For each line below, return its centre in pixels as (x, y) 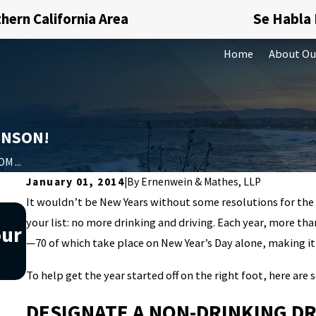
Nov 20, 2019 (71, 211)
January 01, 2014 (75, 182)
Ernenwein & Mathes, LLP (201, 182)
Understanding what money (154, 235)
